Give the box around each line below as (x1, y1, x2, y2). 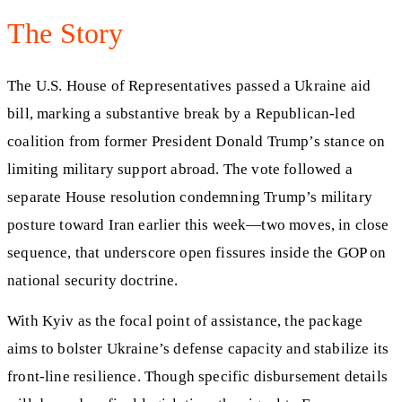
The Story (7, 16, 124, 49)
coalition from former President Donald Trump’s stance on (7, 133, 386, 151)
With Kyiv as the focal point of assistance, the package (7, 311, 363, 329)
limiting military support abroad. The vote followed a (7, 161, 353, 179)
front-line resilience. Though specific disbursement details (7, 367, 388, 385)
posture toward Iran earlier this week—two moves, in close (7, 216, 389, 234)
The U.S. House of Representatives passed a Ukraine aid (7, 77, 371, 95)
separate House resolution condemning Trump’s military (7, 188, 372, 206)
